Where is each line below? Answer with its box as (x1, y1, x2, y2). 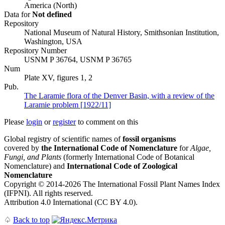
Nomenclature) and (4, 162, 67, 171)
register (53, 118, 76, 127)
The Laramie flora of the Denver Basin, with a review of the (24, 91, 214, 100)
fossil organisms (123, 135, 176, 144)
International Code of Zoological (67, 162, 177, 171)
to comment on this (76, 118, 138, 127)
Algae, (190, 144, 211, 153)
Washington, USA (24, 37, 82, 46)
